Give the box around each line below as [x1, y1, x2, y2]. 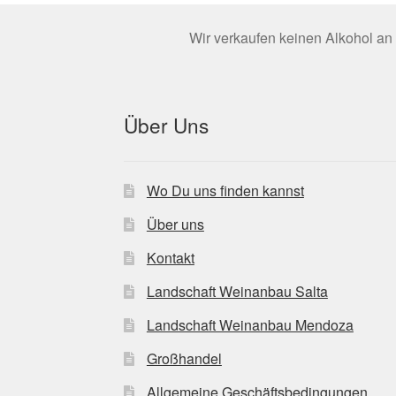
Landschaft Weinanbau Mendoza [146, 315, 354, 336]
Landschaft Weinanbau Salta [146, 281, 328, 302]
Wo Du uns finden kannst [146, 180, 304, 202]
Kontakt [146, 247, 194, 269]
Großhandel [146, 348, 222, 369]
